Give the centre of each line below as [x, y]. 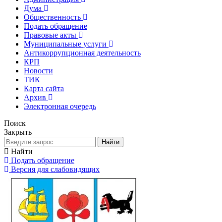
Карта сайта [44, 88]
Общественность [52, 17]
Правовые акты [50, 35]
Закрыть [18, 132]
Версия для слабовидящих [55, 169]
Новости [38, 70]
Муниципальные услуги [65, 44]
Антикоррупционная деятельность [82, 53]
